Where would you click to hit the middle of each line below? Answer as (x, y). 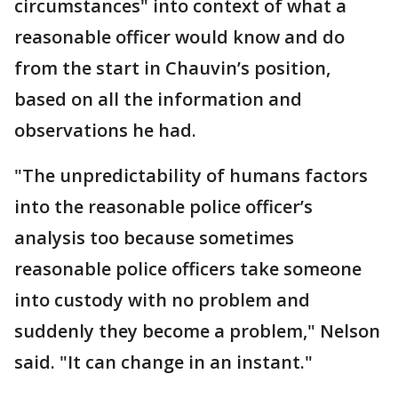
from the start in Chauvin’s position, (172, 68)
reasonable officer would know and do (179, 37)
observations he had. (107, 130)
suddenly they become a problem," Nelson (197, 331)
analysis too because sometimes (154, 238)
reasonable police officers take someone (188, 269)
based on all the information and (158, 99)
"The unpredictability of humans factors (191, 175)
